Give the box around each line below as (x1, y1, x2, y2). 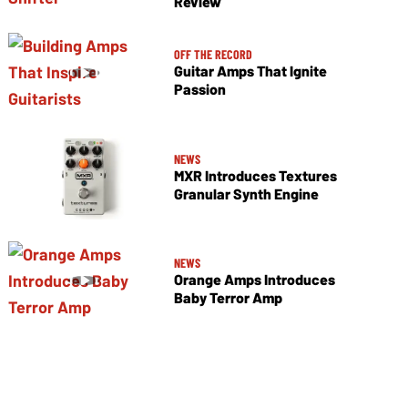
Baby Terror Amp (173, 288, 282, 306)
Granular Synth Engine (173, 184, 319, 202)
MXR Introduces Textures (173, 166, 337, 184)
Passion (173, 80, 226, 98)
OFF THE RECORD (173, 46, 252, 63)
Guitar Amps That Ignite (173, 62, 327, 80)
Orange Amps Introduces (173, 270, 335, 288)
